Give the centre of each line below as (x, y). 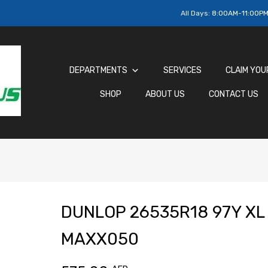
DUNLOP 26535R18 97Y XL (162, 212)
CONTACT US (234, 95)
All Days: (196, 13)
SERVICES (182, 71)
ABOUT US (165, 95)
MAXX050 (100, 239)
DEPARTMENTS (98, 71)
